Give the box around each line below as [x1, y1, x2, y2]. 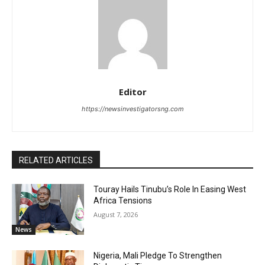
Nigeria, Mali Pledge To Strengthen [93, 250, 222, 260]
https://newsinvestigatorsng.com [81, 105, 184, 114]
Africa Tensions [93, 196, 153, 206]
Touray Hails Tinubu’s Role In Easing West [93, 185, 247, 195]
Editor [118, 86, 147, 98]
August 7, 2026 [93, 210, 138, 219]
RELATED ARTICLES [19, 156, 93, 166]
